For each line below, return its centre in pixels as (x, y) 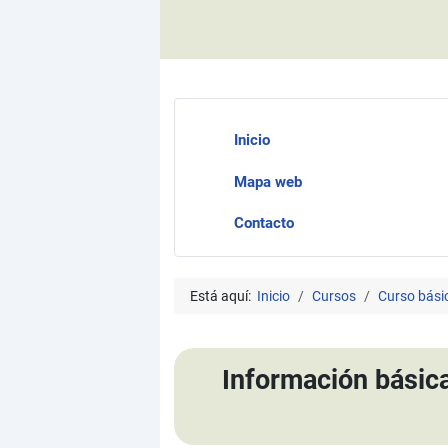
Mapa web (267, 181)
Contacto (263, 223)
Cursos (333, 295)
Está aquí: (223, 295)
